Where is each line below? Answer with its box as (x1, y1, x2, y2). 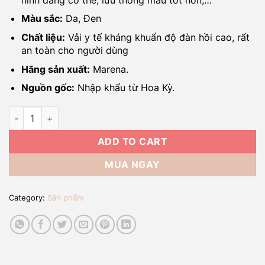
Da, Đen (62, 12, 101, 25)
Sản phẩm (47, 193, 83, 202)
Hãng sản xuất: (21, 63, 90, 75)
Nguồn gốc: (21, 82, 75, 94)
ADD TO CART (97, 136, 168, 148)
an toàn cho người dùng (21, 44, 128, 57)
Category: (9, 193, 47, 202)
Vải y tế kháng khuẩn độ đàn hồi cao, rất (64, 31, 250, 44)
